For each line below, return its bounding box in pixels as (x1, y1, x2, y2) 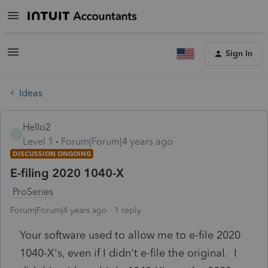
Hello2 (23, 121, 51, 133)
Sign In (226, 48, 252, 59)
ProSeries (13, 185, 53, 197)
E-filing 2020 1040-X (10, 165, 124, 180)
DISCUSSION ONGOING (13, 149, 91, 158)
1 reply (114, 205, 141, 215)
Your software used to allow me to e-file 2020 (20, 228, 240, 242)
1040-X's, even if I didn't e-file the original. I (20, 246, 237, 260)
